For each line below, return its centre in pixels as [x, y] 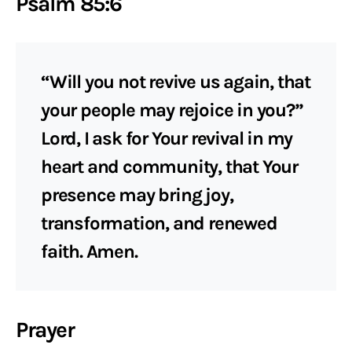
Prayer [45, 330]
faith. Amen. [89, 251]
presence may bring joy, [137, 195]
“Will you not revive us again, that [176, 82]
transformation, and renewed [159, 223]
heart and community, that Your [169, 167]
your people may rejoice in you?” [172, 110]
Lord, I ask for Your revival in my [167, 138]
